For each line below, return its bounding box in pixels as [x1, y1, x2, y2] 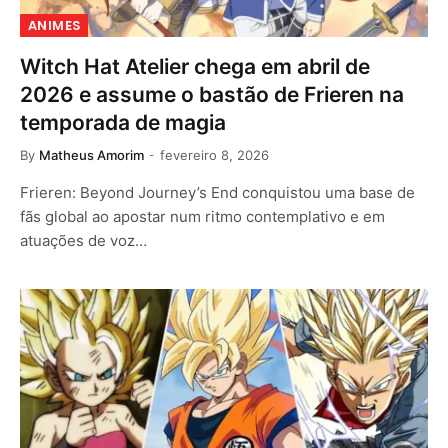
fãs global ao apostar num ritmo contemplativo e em [20, 206, 385, 226]
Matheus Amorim [39, 146, 144, 163]
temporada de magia [20, 109, 226, 135]
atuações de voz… [20, 230, 147, 250]
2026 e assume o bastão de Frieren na [20, 81, 404, 107]
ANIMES [28, 15, 81, 35]
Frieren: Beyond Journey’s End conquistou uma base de [20, 182, 415, 202]
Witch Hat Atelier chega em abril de [20, 53, 370, 79]
